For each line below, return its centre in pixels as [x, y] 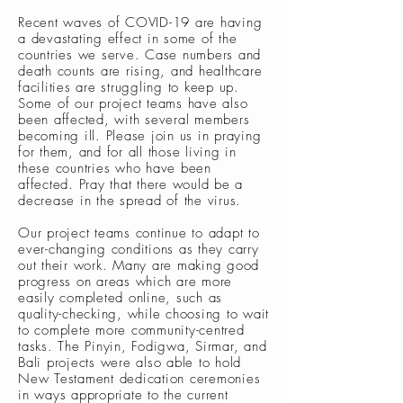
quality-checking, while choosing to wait [143, 314]
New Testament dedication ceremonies [139, 379]
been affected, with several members [134, 120]
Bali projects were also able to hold [130, 363]
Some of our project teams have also [133, 103]
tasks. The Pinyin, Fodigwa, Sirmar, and [143, 346]
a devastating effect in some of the [128, 39]
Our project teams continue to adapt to [139, 233]
